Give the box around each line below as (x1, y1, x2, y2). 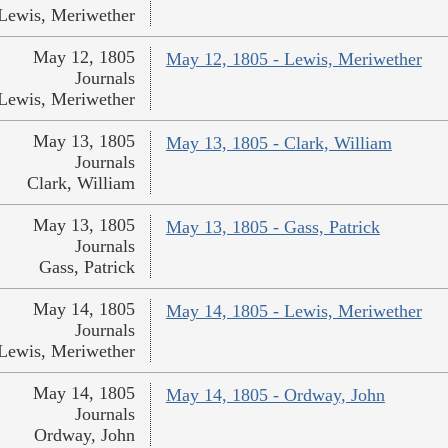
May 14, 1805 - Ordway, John (165, 385, 385, 406)
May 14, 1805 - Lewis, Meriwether (165, 301, 422, 322)
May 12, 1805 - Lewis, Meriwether (165, 49, 422, 70)
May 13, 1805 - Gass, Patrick (165, 217, 380, 238)
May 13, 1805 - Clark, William (165, 133, 392, 154)
